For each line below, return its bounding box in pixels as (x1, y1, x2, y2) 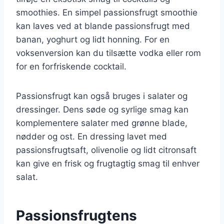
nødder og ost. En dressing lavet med (16, 131, 167, 141)
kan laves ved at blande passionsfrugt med (16, 20, 190, 31)
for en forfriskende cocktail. (16, 61, 126, 71)
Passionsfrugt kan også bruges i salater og (16, 90, 187, 101)
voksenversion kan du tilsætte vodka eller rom (16, 47, 201, 58)
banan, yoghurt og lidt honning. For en (16, 34, 169, 44)
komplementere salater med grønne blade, (16, 117, 187, 128)
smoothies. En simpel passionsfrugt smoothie (16, 7, 197, 17)
